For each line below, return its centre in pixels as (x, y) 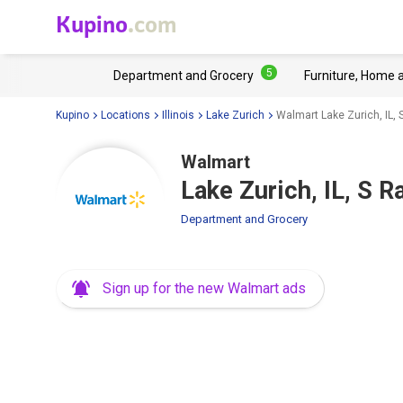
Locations (125, 115)
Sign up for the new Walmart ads (204, 288)
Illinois (178, 115)
